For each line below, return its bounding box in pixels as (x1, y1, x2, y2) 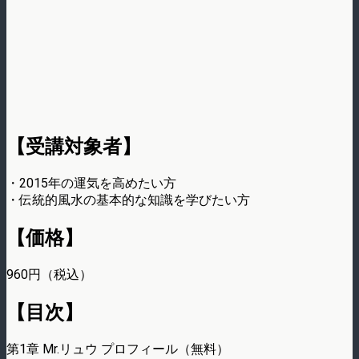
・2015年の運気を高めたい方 (6, 175, 176, 191)
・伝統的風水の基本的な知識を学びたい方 (6, 192, 250, 208)
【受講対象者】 (6, 135, 141, 159)
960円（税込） (6, 266, 92, 282)
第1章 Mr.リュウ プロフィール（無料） (6, 341, 229, 357)
